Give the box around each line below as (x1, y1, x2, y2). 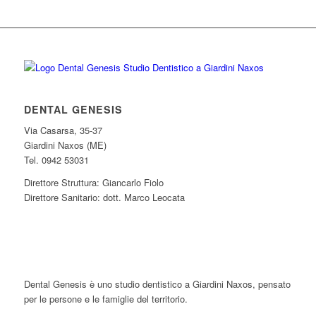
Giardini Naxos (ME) (23, 138, 107, 152)
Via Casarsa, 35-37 (23, 123, 102, 138)
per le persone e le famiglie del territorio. (23, 292, 188, 306)
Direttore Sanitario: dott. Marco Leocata (23, 190, 185, 205)
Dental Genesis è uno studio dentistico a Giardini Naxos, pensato (23, 277, 291, 291)
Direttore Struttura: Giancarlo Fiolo (23, 176, 164, 190)
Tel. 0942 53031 (23, 153, 89, 167)
